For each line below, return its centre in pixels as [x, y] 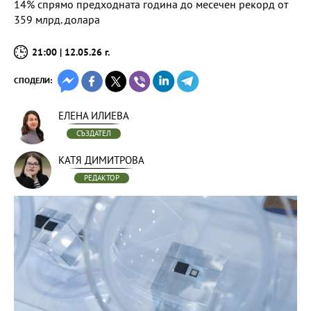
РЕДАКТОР [101, 178]
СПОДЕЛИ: [33, 80]
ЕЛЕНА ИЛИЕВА [94, 116]
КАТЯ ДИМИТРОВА [101, 160]
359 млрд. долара [57, 19]
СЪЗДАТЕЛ [94, 133]
